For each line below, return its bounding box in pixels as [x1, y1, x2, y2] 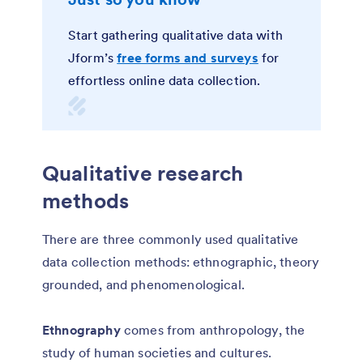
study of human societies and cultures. [42, 344, 272, 361]
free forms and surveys [117, 49, 258, 66]
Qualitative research [42, 160, 244, 187]
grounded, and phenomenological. [42, 276, 245, 293]
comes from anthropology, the [120, 322, 305, 339]
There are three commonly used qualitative [42, 231, 299, 248]
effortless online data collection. [68, 72, 261, 89]
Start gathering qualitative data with [68, 27, 283, 44]
